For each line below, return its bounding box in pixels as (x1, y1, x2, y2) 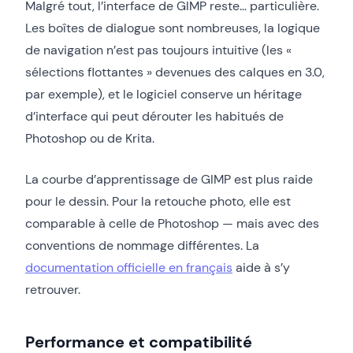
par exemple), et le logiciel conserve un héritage (25, 85, 302, 102)
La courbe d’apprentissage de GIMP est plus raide (25, 170, 313, 188)
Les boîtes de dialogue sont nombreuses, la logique (25, 19, 320, 36)
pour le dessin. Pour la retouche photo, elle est (25, 192, 291, 210)
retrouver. (25, 281, 80, 298)
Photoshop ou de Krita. (25, 129, 154, 147)
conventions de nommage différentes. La (25, 236, 259, 254)
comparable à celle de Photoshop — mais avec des (25, 214, 319, 232)
